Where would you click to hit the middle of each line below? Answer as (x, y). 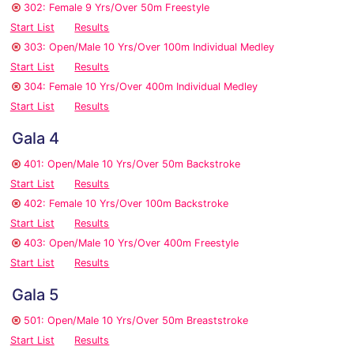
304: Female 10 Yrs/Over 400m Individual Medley (141, 87)
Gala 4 (36, 139)
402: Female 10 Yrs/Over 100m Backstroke (126, 204)
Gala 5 (35, 295)
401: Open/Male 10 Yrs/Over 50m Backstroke (132, 164)
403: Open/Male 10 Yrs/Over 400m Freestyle (131, 243)
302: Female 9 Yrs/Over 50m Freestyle (117, 8)
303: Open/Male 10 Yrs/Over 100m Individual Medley (149, 47)
